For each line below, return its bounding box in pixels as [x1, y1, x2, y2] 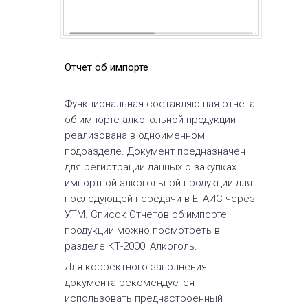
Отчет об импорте [65, 61, 148, 74]
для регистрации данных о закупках [65, 161, 236, 173]
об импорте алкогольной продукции [65, 113, 236, 126]
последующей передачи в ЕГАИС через [65, 192, 255, 205]
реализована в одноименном [65, 129, 205, 142]
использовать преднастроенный [65, 292, 223, 305]
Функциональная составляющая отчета [65, 98, 255, 110]
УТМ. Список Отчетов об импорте [65, 208, 227, 221]
